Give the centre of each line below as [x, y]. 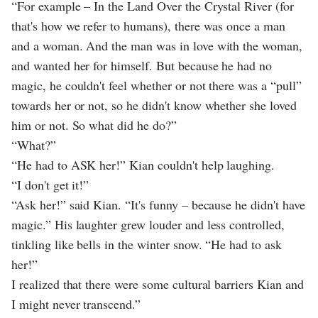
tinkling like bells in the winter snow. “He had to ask [147, 244]
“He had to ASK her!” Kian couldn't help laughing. [143, 164]
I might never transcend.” [76, 303]
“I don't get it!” [50, 184]
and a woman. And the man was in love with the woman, [157, 45]
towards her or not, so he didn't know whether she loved [154, 105]
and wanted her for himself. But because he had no [142, 65]
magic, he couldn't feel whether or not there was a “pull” [157, 85]
